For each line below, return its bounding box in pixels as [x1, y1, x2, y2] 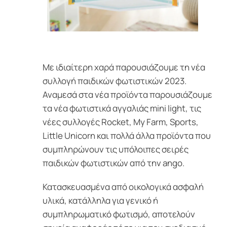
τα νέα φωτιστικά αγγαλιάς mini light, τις [42, 102, 201, 114]
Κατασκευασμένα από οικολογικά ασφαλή [42, 181, 204, 193]
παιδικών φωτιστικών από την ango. [42, 157, 184, 169]
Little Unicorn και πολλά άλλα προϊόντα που [42, 130, 211, 141]
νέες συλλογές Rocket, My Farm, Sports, [42, 116, 199, 128]
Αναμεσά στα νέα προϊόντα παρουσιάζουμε [42, 89, 212, 100]
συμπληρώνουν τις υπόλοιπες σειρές [42, 143, 188, 155]
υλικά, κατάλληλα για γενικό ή [42, 195, 158, 206]
